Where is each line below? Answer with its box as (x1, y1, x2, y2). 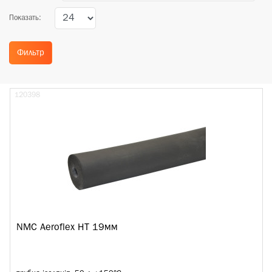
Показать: (9, 15, 41, 21)
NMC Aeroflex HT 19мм (16, 223, 118, 232)
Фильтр (17, 49, 44, 56)
